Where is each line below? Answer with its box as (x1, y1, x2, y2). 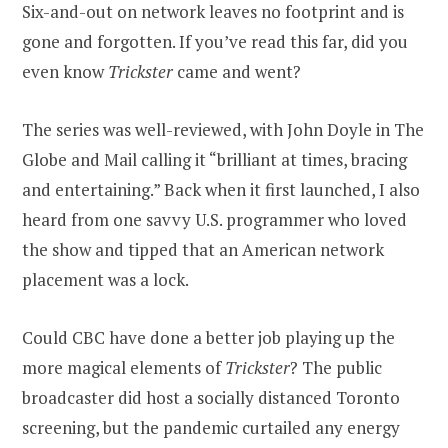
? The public (290, 356, 382, 380)
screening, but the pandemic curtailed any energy (22, 416, 400, 440)
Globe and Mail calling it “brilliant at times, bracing (22, 148, 407, 172)
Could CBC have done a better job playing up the (22, 326, 395, 350)
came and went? (173, 60, 301, 84)
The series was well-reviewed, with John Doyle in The (22, 118, 424, 142)
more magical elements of (22, 356, 225, 380)
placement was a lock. (22, 268, 189, 292)
